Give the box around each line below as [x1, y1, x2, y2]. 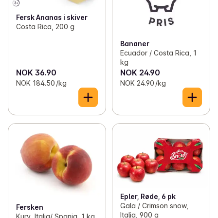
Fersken [16, 203, 43, 212]
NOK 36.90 [16, 68, 56, 78]
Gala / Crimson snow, [120, 201, 188, 210]
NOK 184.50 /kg [16, 79, 67, 88]
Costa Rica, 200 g [16, 22, 74, 31]
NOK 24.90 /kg [120, 79, 166, 88]
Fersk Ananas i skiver [16, 13, 88, 22]
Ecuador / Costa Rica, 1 [120, 49, 197, 57]
